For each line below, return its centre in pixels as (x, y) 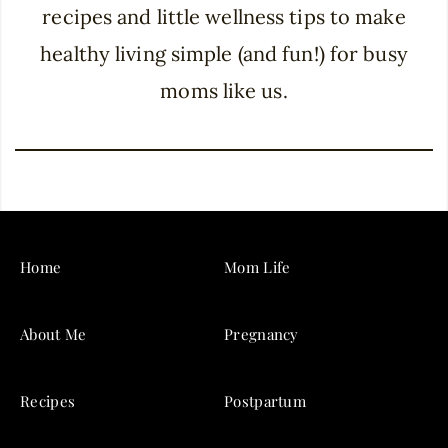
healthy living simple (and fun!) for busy (224, 54)
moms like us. (224, 91)
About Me (53, 334)
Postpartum (265, 401)
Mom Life (257, 267)
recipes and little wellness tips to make (224, 17)
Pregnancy (261, 334)
